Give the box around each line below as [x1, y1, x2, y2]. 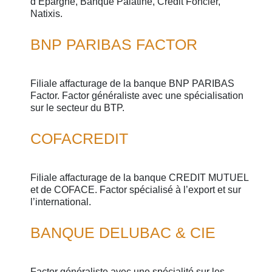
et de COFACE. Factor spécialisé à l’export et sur [30, 185, 241, 195]
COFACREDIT [30, 131, 128, 147]
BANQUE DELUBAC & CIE [30, 225, 216, 241]
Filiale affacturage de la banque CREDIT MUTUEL [30, 172, 248, 183]
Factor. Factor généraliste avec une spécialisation [30, 90, 243, 101]
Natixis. [30, 8, 63, 19]
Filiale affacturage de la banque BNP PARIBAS [30, 78, 234, 89]
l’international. [30, 197, 91, 207]
